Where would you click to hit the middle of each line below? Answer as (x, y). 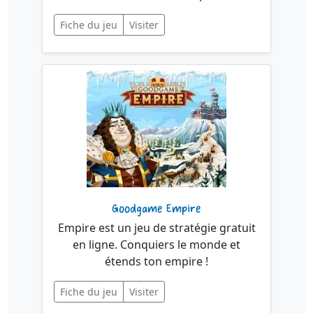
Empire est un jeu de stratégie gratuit (156, 228)
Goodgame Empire (156, 209)
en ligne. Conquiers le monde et (156, 245)
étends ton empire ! (156, 261)
